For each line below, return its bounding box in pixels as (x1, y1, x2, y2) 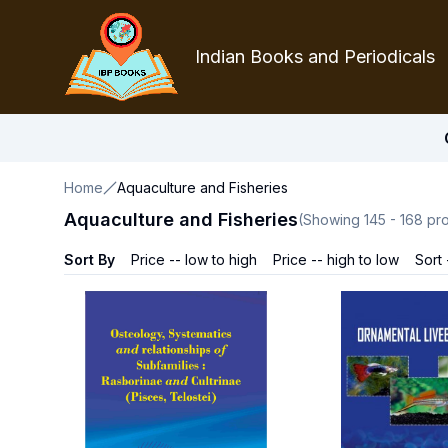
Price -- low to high (131, 251, 257, 268)
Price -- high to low (273, 251, 399, 268)
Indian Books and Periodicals (195, 46, 435, 67)
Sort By (64, 251, 115, 268)
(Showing (298, 211, 364, 228)
